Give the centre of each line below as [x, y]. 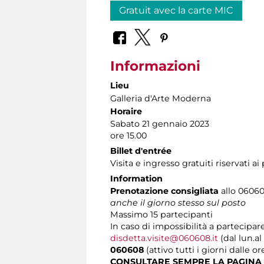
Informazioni [155, 66]
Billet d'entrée [141, 151]
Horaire [126, 111]
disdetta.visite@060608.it [164, 238]
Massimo [129, 214]
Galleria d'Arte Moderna [161, 98]
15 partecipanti [181, 214]
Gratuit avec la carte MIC [176, 11]
